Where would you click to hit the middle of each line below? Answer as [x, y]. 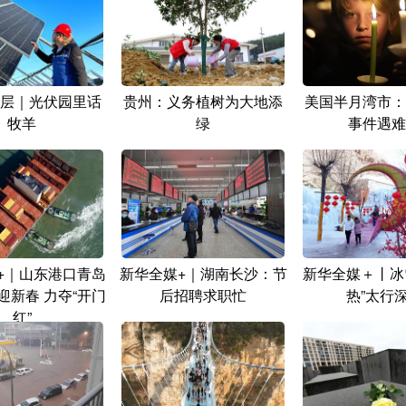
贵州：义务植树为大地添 [203, 101]
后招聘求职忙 [203, 295]
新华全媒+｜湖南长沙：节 [203, 274]
